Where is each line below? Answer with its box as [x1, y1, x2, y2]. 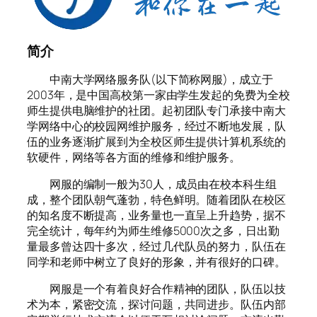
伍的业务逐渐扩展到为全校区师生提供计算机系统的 [27, 133, 286, 149]
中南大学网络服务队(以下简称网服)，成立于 [27, 71, 273, 87]
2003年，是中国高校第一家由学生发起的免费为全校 [27, 86, 290, 103]
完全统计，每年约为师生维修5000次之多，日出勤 [27, 222, 279, 238]
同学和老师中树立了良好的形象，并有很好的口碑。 [27, 253, 286, 270]
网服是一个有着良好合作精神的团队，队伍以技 [27, 281, 286, 297]
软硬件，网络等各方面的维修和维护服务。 [27, 149, 241, 165]
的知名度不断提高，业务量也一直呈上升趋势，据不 [27, 207, 286, 223]
